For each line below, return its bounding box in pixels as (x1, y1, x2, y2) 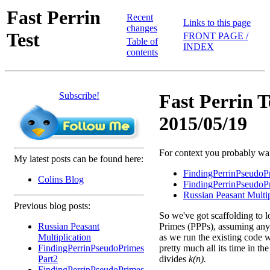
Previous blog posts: (14, 201, 90, 211)
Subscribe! (58, 90, 99, 101)
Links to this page (183, 17, 251, 28)
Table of (127, 36, 158, 46)
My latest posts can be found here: (14, 154, 143, 164)
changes (127, 23, 157, 33)
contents (127, 47, 158, 57)
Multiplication (38, 232, 91, 242)
